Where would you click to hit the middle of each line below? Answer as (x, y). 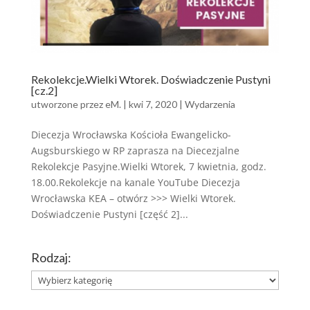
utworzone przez (68, 104)
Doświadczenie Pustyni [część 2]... (109, 215)
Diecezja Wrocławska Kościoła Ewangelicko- (131, 135)
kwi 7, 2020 (153, 104)
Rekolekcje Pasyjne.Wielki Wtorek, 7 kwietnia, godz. (148, 167)
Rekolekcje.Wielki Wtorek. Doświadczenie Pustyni (151, 80)
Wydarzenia (210, 104)
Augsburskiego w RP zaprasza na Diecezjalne (135, 151)
